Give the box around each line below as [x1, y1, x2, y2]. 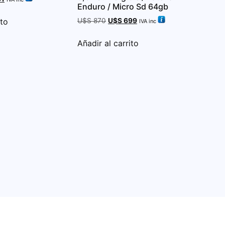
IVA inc [139, 17, 156, 25]
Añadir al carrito [77, 38, 139, 48]
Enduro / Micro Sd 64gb [77, 1, 168, 12]
